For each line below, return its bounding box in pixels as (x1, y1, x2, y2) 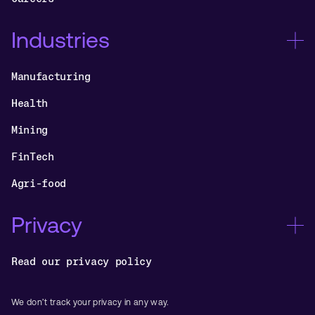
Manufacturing (11, 69, 91, 83)
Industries (11, 27, 110, 53)
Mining (11, 123, 49, 137)
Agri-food (11, 176, 67, 191)
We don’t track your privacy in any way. (11, 297, 169, 308)
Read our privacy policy (11, 254, 152, 268)
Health (11, 96, 49, 110)
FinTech (11, 150, 54, 164)
